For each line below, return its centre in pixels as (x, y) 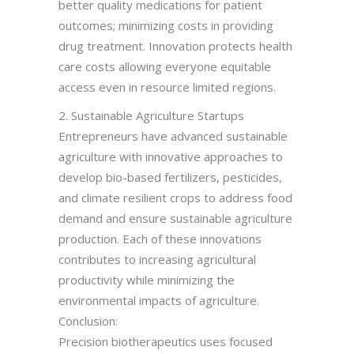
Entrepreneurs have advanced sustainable (173, 136)
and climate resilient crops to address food (175, 197)
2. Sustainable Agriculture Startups (151, 115)
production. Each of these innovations (160, 238)
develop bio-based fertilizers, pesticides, (170, 177)
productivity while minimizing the (147, 279)
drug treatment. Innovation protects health (175, 45)
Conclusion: (88, 320)
